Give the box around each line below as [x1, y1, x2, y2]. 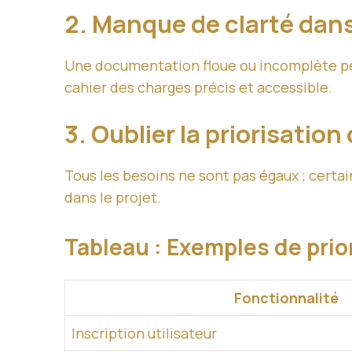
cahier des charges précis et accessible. [64, 78, 332, 97]
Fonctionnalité [234, 288, 339, 308]
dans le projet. [64, 188, 161, 207]
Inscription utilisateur [71, 324, 217, 343]
